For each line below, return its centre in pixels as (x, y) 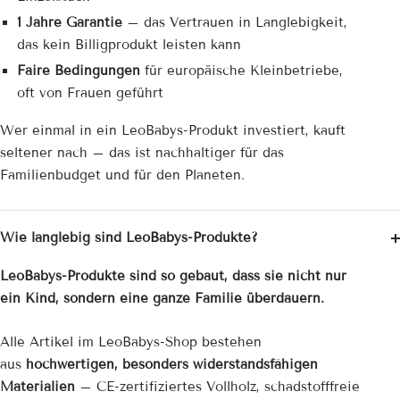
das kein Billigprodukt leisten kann (129, 45)
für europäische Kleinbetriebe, (241, 71)
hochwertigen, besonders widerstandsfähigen (172, 365)
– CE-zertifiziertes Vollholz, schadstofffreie (217, 387)
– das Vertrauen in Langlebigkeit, (234, 23)
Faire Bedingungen (78, 71)
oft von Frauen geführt (90, 93)
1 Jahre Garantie (69, 23)
